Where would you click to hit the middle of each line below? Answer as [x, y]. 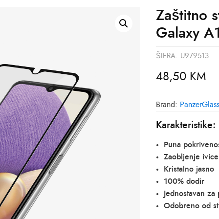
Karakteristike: [186, 125]
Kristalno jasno [189, 169]
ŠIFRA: [167, 56]
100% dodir [184, 181]
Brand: [168, 105]
